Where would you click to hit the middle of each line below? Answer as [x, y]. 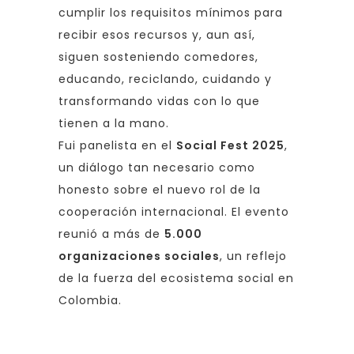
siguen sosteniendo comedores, [158, 56]
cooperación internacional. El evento [174, 211]
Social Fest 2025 [230, 145]
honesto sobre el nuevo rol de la [160, 189]
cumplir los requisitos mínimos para [171, 12]
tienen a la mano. [114, 123]
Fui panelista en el [117, 145]
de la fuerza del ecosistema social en [176, 278]
